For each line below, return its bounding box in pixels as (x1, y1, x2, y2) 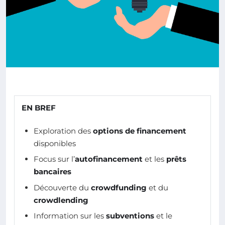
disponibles (34, 139, 76, 149)
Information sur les (34, 211, 106, 221)
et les (143, 154, 166, 164)
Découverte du (34, 182, 91, 192)
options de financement (93, 126, 186, 136)
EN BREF (22, 103, 56, 113)
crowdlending (34, 195, 88, 205)
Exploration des (34, 126, 93, 136)
